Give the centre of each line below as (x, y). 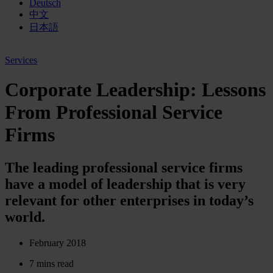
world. (25, 217)
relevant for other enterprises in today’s (129, 200)
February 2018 (58, 243)
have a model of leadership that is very (125, 184)
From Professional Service (114, 112)
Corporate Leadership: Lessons (135, 90)
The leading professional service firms (124, 167)
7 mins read (51, 263)
